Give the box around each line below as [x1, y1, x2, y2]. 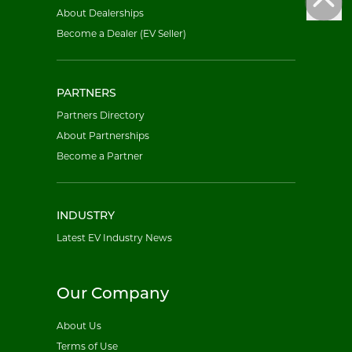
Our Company [57, 287, 169, 302]
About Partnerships [57, 130, 149, 141]
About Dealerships [57, 7, 144, 19]
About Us [57, 320, 101, 332]
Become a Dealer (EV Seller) [57, 27, 186, 39]
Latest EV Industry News [57, 232, 172, 244]
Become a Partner [57, 150, 143, 162]
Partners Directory [57, 109, 145, 121]
